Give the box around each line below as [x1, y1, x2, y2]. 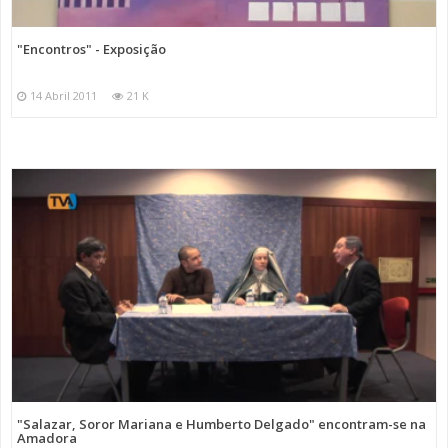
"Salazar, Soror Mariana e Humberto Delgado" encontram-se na [17, 415, 426, 434]
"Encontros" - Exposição [17, 40, 166, 59]
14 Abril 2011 [30, 88, 97, 104]
